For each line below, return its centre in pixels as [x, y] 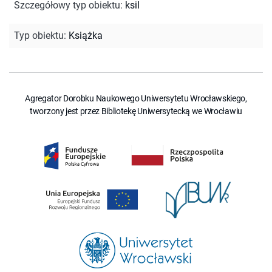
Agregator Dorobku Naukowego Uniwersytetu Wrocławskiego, [136, 98]
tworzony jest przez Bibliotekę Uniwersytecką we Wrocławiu [136, 111]
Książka [86, 35]
